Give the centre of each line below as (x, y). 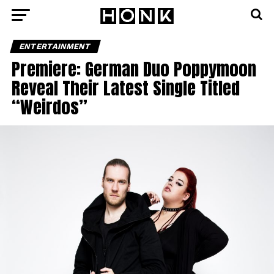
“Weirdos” (49, 107)
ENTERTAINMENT (55, 46)
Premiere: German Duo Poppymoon (134, 69)
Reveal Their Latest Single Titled (125, 88)
